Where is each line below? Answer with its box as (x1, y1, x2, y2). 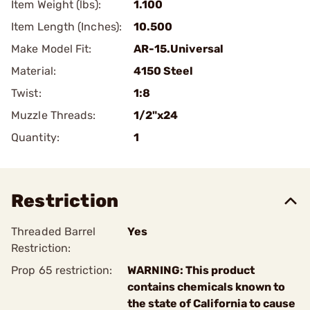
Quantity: (11, 131, 60, 144)
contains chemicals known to (127, 280, 285, 293)
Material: (11, 64, 56, 77)
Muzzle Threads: (11, 109, 96, 122)
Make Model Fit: (11, 42, 92, 55)
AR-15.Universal (134, 42, 224, 55)
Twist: (11, 86, 42, 100)
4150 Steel (134, 64, 193, 77)
